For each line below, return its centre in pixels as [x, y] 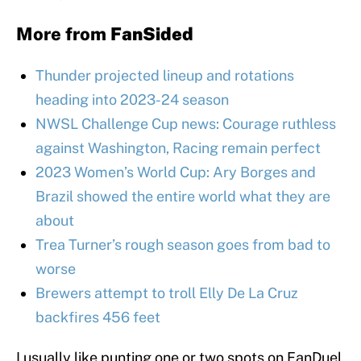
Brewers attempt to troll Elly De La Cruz [167, 293]
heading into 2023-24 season [132, 99]
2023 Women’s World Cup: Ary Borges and [176, 172]
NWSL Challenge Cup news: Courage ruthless [186, 123]
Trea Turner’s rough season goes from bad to [183, 244]
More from [63, 33]
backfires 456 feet [98, 317]
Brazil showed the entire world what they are [183, 196]
